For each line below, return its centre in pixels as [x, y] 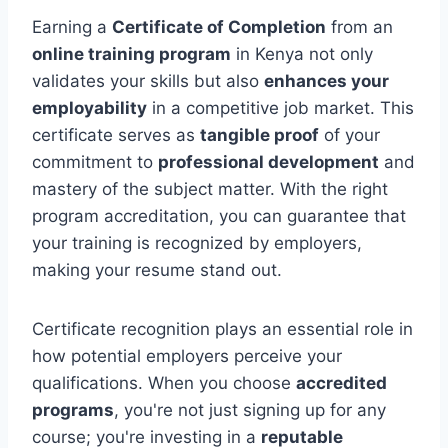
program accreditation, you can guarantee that [219, 215]
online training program [131, 53]
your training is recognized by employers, [197, 242]
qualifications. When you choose [164, 382]
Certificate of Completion [219, 26]
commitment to [95, 161]
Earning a [72, 26]
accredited [341, 382]
